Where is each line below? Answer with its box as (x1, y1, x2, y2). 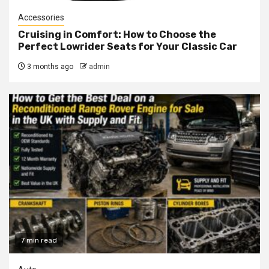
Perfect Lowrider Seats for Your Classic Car (18, 41, 237, 53)
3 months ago (25, 62, 73, 71)
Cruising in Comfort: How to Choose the (18, 29, 216, 41)
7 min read (21, 236, 57, 245)
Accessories (18, 13, 64, 23)
